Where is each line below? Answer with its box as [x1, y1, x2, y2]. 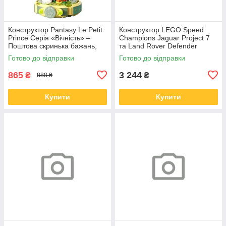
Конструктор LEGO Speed [119, 25, 204, 34]
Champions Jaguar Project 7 [119, 33, 210, 42]
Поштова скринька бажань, [8, 41, 97, 50]
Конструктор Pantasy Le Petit [8, 25, 102, 34]
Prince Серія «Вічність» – [8, 33, 90, 42]
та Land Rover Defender [119, 41, 197, 50]
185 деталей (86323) [8, 49, 77, 58]
